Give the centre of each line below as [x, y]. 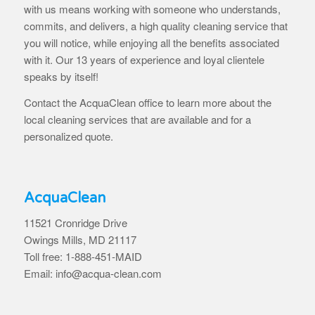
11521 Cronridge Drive [75, 223]
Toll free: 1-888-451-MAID [83, 257]
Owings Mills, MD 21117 [80, 240]
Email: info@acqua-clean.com [92, 274]
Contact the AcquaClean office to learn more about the [147, 103]
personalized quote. [68, 136]
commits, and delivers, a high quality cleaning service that [155, 26]
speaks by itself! [61, 77]
